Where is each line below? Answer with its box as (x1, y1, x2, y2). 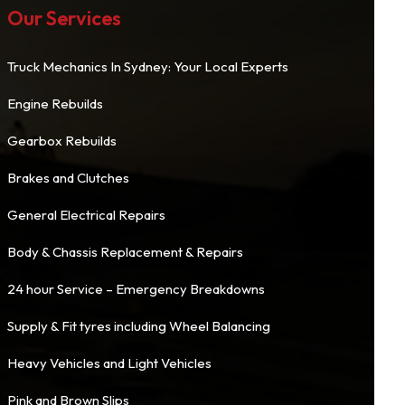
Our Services (6, 5, 121, 31)
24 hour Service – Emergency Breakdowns (6, 280, 265, 297)
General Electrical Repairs (6, 206, 165, 223)
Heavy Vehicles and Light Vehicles (6, 354, 212, 372)
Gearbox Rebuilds (6, 132, 117, 149)
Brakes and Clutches (6, 169, 129, 186)
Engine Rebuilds (6, 95, 103, 112)
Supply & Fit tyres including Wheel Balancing (6, 317, 270, 334)
